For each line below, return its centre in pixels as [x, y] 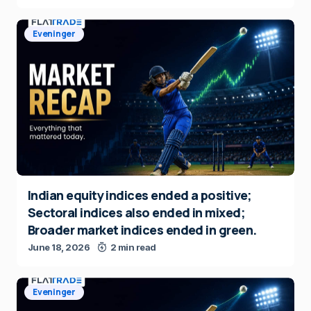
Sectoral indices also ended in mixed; [137, 213]
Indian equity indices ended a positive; [140, 195]
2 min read [133, 247]
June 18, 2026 [59, 247]
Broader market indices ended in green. [142, 230]
